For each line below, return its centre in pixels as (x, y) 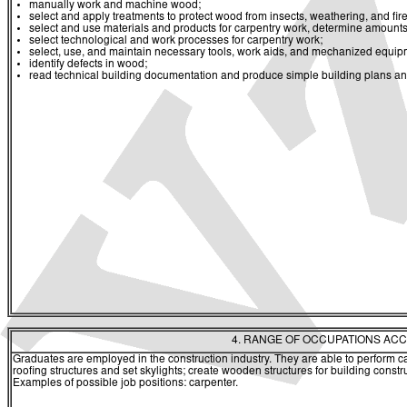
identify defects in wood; (88, 64)
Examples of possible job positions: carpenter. (125, 384)
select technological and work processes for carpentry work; (176, 40)
